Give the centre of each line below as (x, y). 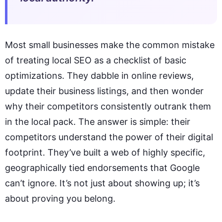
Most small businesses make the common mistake (110, 45)
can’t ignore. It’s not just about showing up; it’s (102, 183)
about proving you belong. (60, 198)
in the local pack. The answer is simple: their (98, 121)
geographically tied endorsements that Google (102, 167)
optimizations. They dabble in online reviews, (99, 75)
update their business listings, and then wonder (104, 91)
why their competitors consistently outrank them (108, 106)
